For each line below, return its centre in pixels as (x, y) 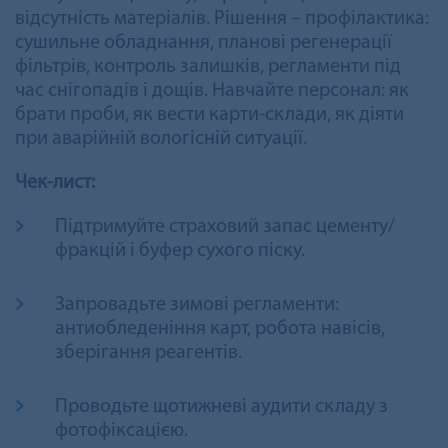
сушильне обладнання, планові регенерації (203, 42)
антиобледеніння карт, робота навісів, (220, 328)
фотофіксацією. (121, 430)
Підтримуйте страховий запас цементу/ (225, 226)
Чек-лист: (55, 182)
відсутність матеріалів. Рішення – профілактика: (222, 18)
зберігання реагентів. (148, 352)
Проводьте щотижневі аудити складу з (221, 406)
